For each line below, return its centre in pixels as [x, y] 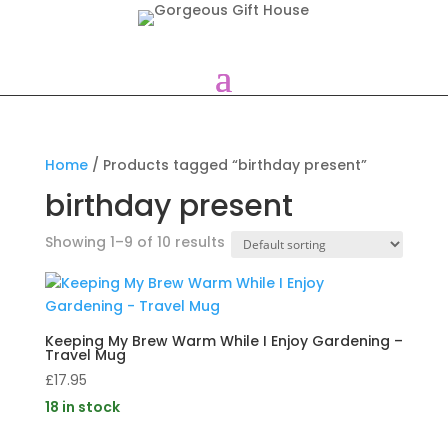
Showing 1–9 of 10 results [134, 242]
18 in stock [82, 407]
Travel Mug [85, 355]
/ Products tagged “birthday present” [227, 165]
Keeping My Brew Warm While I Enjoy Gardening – [223, 341]
